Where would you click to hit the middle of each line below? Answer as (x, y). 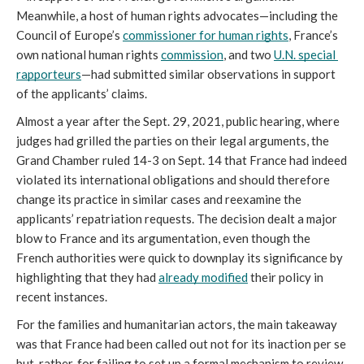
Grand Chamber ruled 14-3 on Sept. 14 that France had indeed (182, 160)
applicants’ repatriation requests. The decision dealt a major (177, 218)
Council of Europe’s (69, 35)
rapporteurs (49, 74)
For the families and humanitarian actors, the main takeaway (177, 324)
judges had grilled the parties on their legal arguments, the (173, 140)
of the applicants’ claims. (82, 93)
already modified (203, 277)
